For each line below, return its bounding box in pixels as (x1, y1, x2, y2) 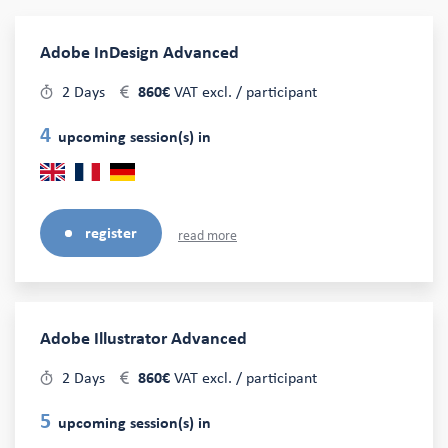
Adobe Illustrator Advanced (40, 330, 247, 348)
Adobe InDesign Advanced (40, 44, 239, 62)
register (85, 225, 137, 241)
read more (178, 228, 237, 243)
